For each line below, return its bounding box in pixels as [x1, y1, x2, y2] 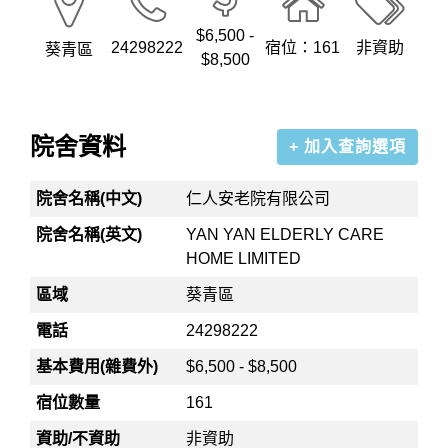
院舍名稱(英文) [36, 226, 143, 243]
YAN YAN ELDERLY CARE [186, 226, 385, 243]
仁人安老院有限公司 [186, 190, 331, 207]
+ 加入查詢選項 [289, 138, 406, 155]
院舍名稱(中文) [36, 190, 143, 207]
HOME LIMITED [186, 250, 302, 267]
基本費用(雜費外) [36, 358, 159, 375]
